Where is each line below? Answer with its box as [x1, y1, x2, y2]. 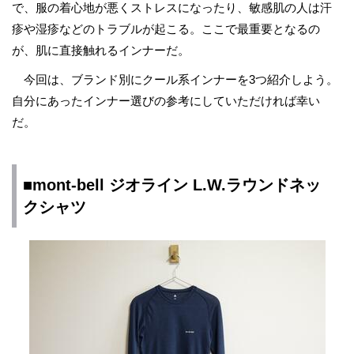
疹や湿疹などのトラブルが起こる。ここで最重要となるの [12, 22, 320, 36]
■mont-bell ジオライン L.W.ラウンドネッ [23, 176, 321, 194]
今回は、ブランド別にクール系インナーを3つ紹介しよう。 [12, 73, 338, 86]
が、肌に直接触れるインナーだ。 [12, 43, 201, 57]
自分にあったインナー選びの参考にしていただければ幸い [12, 94, 320, 107]
